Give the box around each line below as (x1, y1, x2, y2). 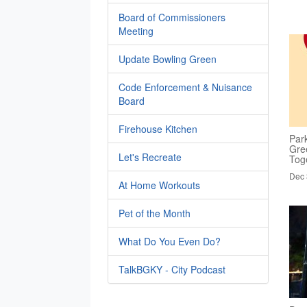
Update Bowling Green (119, 52, 217, 66)
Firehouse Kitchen (119, 122, 197, 136)
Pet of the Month (119, 206, 191, 221)
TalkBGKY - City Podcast (119, 262, 225, 277)
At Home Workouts (119, 178, 200, 193)
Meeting (119, 24, 153, 38)
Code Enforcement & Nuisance (119, 80, 252, 95)
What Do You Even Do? (119, 234, 221, 249)
